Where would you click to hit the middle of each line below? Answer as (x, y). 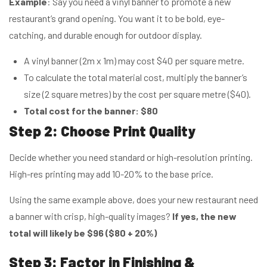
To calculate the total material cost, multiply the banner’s (136, 77)
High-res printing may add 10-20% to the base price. (111, 173)
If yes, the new (204, 216)
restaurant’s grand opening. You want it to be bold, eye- (117, 18)
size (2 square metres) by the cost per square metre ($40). (137, 94)
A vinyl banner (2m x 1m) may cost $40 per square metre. (134, 60)
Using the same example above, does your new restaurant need (133, 199)
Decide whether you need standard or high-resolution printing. (131, 157)
